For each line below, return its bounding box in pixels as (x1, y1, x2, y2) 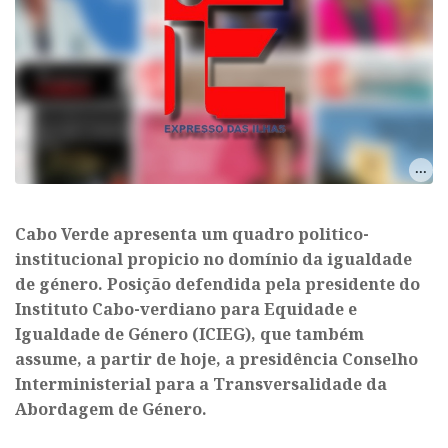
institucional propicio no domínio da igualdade (15, 247, 412, 270)
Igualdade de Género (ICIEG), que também (15, 322, 364, 345)
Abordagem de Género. (15, 397, 207, 420)
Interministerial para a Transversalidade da (15, 372, 387, 395)
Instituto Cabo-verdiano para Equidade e (15, 297, 357, 320)
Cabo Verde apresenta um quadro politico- (15, 222, 369, 245)
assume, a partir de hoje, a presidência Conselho (15, 347, 418, 370)
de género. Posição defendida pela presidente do (15, 272, 420, 295)
